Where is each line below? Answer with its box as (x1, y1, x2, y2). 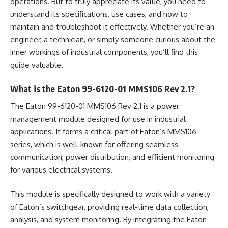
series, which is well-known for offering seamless (10, 139, 178, 149)
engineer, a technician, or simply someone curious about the (10, 35, 215, 44)
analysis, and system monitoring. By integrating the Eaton (10, 214, 207, 224)
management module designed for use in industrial (10, 114, 186, 124)
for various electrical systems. (10, 165, 112, 175)
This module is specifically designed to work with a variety (10, 189, 210, 199)
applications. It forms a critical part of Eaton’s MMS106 (10, 127, 196, 136)
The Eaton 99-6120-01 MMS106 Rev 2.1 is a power (10, 101, 179, 111)
